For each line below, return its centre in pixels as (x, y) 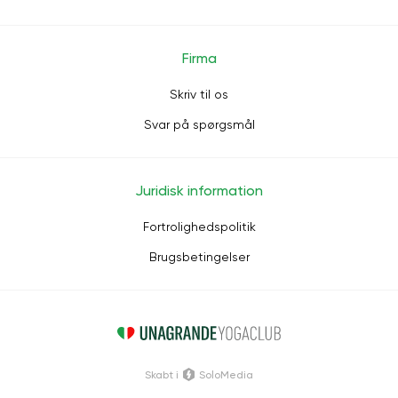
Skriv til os (199, 94)
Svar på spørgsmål (199, 124)
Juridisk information (199, 191)
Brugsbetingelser (199, 257)
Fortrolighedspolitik (199, 227)
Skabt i (162, 375)
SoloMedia (226, 375)
